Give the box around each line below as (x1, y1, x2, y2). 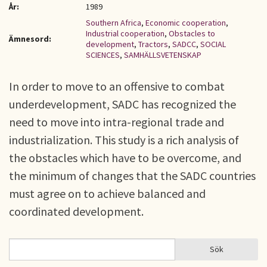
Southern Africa (86, 17, 141, 28)
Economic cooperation (145, 17, 226, 28)
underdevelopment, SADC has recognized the (9, 97, 236, 111)
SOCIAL (200, 39, 226, 49)
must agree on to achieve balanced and (9, 186, 206, 201)
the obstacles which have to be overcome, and (9, 150, 241, 165)
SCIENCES (86, 49, 120, 60)
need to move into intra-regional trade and (9, 114, 224, 129)
